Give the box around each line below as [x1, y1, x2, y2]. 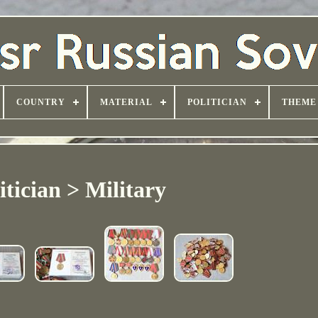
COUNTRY [16, 97, 65, 107]
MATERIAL [100, 97, 153, 107]
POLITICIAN [187, 97, 247, 107]
